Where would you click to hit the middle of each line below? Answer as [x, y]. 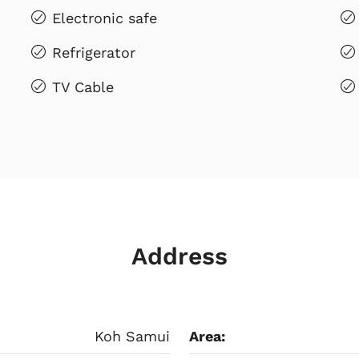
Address [179, 256]
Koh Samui [132, 336]
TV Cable [83, 87]
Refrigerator [93, 52]
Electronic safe [104, 18]
